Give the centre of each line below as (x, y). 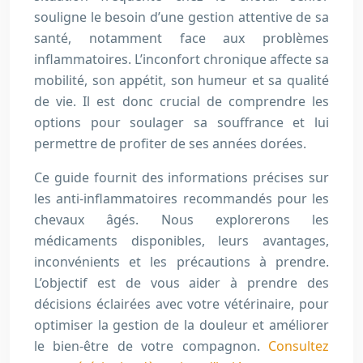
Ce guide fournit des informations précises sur (181, 177)
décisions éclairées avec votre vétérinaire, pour (181, 304)
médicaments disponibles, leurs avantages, (181, 241)
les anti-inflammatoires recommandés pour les (181, 199)
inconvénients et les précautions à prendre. (181, 262)
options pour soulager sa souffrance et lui (181, 122)
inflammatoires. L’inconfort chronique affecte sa (181, 59)
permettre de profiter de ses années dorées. (170, 143)
